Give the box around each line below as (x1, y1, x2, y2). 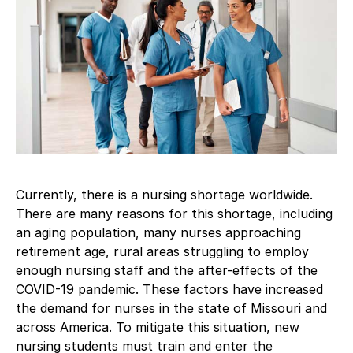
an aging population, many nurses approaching (16, 224, 301, 240)
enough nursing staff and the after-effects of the (16, 262, 318, 278)
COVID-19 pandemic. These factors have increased (16, 281, 323, 297)
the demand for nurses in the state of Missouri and (16, 299, 327, 316)
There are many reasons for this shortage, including (16, 205, 333, 221)
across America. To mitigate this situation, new (16, 318, 299, 335)
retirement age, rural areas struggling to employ (16, 243, 309, 259)
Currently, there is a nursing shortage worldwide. (16, 186, 313, 203)
